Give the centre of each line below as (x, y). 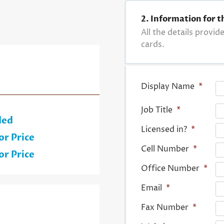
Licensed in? (164, 130)
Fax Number (164, 208)
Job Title (156, 110)
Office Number (170, 169)
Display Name (167, 87)
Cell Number (165, 149)
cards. (152, 45)
